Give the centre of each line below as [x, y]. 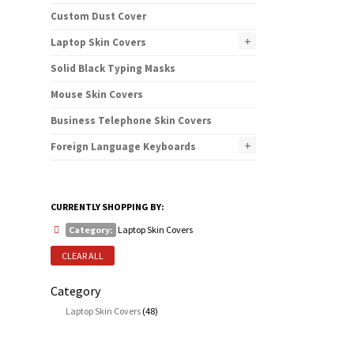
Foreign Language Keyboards [123, 147]
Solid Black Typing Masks [113, 69]
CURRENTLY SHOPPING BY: [107, 207]
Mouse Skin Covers [97, 95]
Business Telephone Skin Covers [131, 121]
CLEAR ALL [83, 256]
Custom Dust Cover [98, 17]
